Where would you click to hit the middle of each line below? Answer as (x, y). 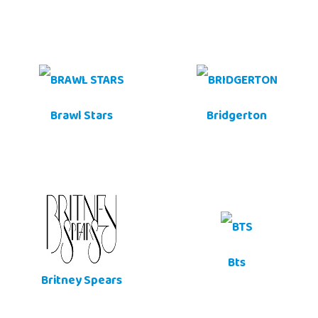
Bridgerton (237, 117)
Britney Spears (81, 282)
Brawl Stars (81, 117)
